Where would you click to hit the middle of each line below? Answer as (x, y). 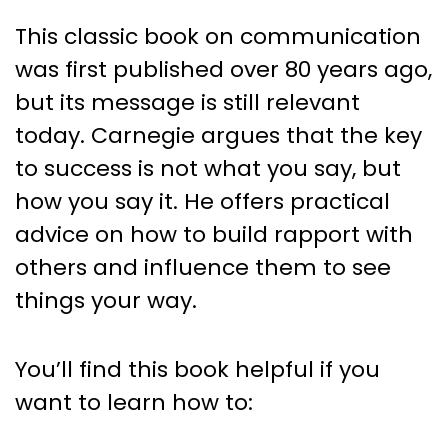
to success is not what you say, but (208, 168)
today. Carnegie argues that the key (218, 135)
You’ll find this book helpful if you (197, 369)
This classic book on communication (218, 36)
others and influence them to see (203, 267)
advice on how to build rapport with (214, 234)
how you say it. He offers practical (202, 201)
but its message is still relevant (187, 102)
